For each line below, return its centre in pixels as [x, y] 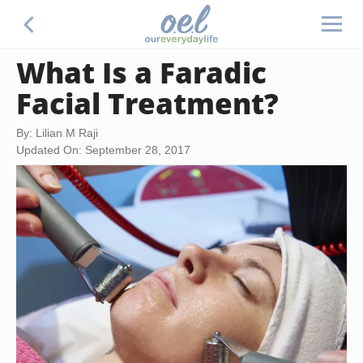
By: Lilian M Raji [57, 133]
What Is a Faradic [141, 72]
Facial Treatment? [147, 103]
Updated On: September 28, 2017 [103, 150]
